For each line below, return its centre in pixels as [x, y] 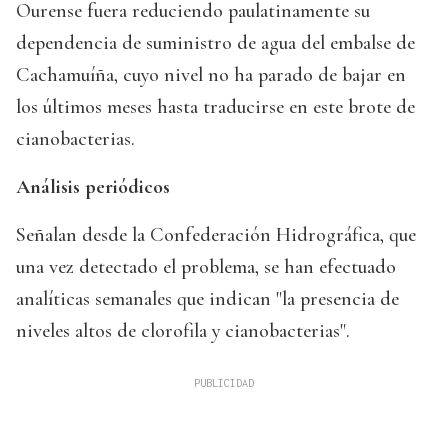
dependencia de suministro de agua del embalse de [215, 43]
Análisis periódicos [93, 187]
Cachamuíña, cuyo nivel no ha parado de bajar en [211, 75]
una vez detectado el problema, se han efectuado [206, 267]
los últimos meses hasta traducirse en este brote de [215, 107]
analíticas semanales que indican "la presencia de [207, 299]
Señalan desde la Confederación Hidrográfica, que [216, 235]
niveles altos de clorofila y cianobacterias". [183, 331]
